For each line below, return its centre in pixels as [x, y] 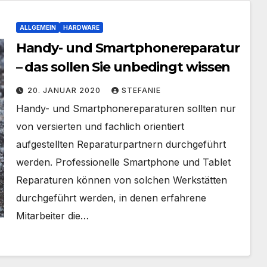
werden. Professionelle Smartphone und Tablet [123, 162]
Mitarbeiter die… [52, 216]
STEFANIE [141, 90]
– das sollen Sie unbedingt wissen [123, 67]
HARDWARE [81, 27]
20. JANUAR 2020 [65, 90]
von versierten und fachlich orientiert [100, 126]
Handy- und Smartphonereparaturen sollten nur [126, 108]
